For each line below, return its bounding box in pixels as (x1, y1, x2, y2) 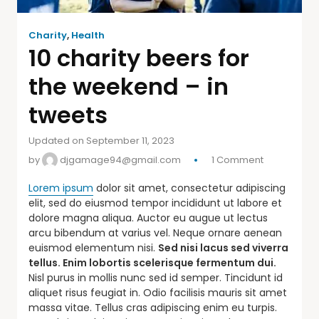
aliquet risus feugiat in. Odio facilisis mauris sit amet (28, 285, 287, 300)
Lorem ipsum (28, 180, 93, 195)
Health (71, 28, 105, 42)
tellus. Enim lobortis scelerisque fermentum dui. (28, 255, 276, 270)
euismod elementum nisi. (28, 240, 158, 255)
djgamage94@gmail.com (58, 152, 181, 167)
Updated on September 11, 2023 (28, 133, 174, 147)
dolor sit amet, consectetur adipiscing (93, 180, 286, 195)
